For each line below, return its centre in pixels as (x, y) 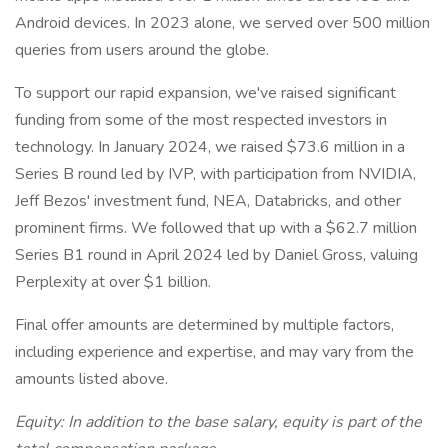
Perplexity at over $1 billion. (113, 282)
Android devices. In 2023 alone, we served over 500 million (222, 23)
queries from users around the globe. (142, 50)
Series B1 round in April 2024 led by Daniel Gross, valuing (216, 255)
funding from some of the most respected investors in (201, 120)
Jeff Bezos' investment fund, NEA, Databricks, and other (208, 201)
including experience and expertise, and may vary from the (214, 352)
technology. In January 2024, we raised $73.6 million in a (210, 147)
